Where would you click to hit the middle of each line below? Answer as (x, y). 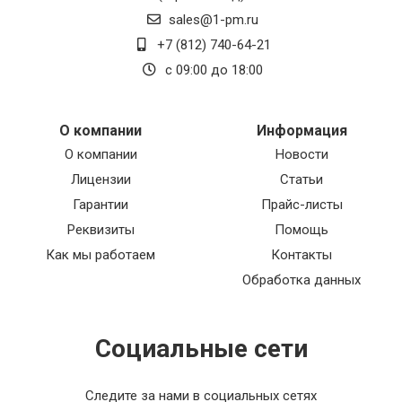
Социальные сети (201, 349)
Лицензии (100, 180)
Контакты (301, 255)
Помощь (301, 230)
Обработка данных (301, 280)
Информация (301, 131)
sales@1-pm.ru (214, 20)
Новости (301, 155)
